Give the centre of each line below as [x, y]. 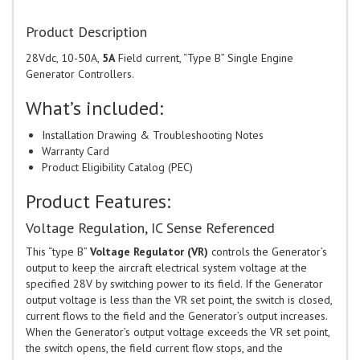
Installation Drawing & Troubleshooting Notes [153, 135]
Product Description [86, 32]
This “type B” [58, 252]
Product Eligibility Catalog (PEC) [117, 168]
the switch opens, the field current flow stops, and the [154, 348]
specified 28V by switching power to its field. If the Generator [174, 284]
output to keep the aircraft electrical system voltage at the [166, 268]
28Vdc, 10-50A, [64, 58]
